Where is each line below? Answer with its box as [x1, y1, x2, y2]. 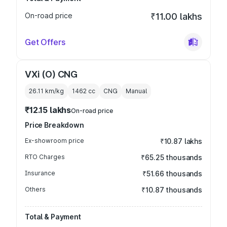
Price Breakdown [25, 121, 84, 129]
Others [25, 185, 46, 193]
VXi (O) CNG [25, 69, 78, 80]
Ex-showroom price [25, 137, 84, 144]
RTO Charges [25, 153, 65, 161]
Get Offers [25, 37, 65, 47]
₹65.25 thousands [141, 153, 202, 162]
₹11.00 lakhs [150, 11, 202, 22]
